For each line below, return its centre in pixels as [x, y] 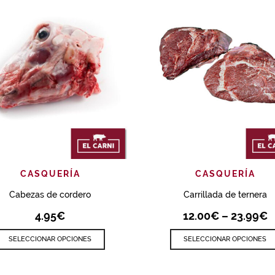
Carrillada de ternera [225, 194]
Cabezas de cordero [50, 194]
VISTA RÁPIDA [95, 169]
